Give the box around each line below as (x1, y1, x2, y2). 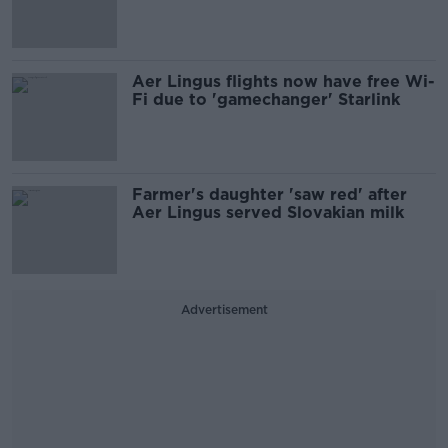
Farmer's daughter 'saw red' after (132, 185, 407, 204)
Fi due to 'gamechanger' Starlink (132, 90, 400, 109)
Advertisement (180, 302, 268, 317)
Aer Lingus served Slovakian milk (132, 203, 404, 222)
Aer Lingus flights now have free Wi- (132, 72, 435, 91)
